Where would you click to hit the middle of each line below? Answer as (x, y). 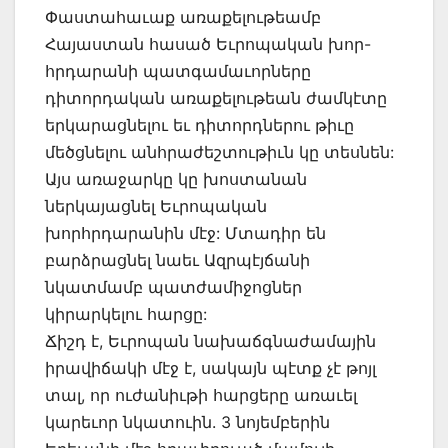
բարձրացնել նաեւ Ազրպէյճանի (177, 259)
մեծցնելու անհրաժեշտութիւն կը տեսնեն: (219, 151)
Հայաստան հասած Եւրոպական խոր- (208, 43)
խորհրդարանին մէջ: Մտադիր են (185, 232)
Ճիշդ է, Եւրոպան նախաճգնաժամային (210, 340)
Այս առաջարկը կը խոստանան (176, 178)
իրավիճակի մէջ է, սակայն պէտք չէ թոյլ (210, 367)
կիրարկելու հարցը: (126, 313)
